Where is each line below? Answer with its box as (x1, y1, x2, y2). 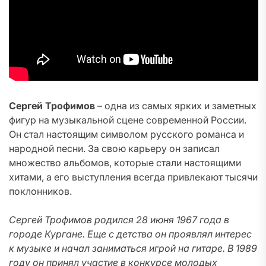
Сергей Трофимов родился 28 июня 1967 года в (9, 214, 229, 226)
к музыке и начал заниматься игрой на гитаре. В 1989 (9, 242, 257, 254)
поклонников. (9, 185, 72, 197)
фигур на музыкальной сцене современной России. (9, 114, 246, 126)
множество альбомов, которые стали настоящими (9, 157, 241, 169)
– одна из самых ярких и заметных (95, 100, 256, 112)
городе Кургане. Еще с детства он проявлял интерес (9, 228, 252, 240)
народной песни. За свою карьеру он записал (9, 142, 220, 154)
